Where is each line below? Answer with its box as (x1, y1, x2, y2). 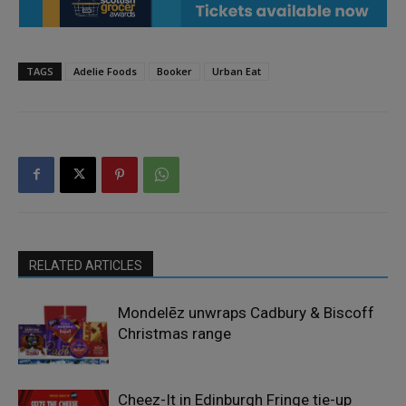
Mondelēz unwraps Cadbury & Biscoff (118, 303, 374, 322)
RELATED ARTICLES (29, 257, 142, 273)
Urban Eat (212, 63, 261, 78)
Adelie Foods (73, 63, 137, 78)
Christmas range (118, 324, 231, 343)
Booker (157, 63, 192, 78)
